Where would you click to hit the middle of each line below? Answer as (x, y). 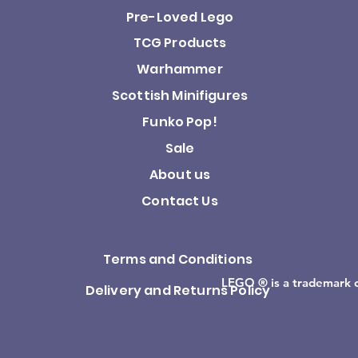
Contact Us (180, 201)
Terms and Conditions (178, 260)
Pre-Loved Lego (180, 18)
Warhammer (180, 70)
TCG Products (180, 43)
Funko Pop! (180, 122)
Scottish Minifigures (180, 96)
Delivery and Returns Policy (178, 291)
